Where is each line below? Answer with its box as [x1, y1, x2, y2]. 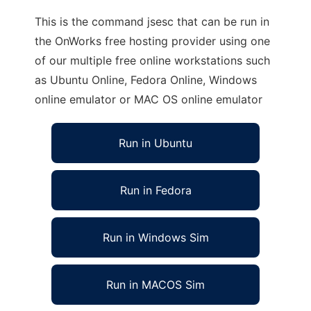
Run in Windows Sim [102, 230, 209, 244]
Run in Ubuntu [119, 136, 192, 150]
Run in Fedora [119, 183, 192, 197]
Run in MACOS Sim [106, 278, 205, 292]
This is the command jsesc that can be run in [35, 15, 269, 28]
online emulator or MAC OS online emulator [35, 92, 262, 106]
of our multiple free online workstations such [35, 53, 270, 67]
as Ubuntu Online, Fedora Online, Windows [35, 73, 257, 87]
